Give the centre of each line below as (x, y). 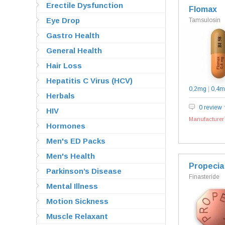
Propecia (206, 166)
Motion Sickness (77, 201)
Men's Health (71, 156)
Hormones (66, 126)
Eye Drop (63, 20)
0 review (211, 107)
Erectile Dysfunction (85, 5)
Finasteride (204, 177)
